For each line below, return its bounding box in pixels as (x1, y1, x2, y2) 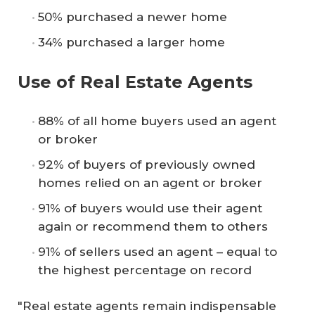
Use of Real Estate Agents (18, 71, 252, 92)
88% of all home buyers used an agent (38, 113, 276, 128)
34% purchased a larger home (38, 35, 225, 49)
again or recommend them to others (38, 219, 268, 233)
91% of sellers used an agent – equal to (38, 244, 277, 259)
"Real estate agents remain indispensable (18, 299, 276, 313)
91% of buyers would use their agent (38, 200, 262, 215)
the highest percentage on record (38, 262, 252, 277)
